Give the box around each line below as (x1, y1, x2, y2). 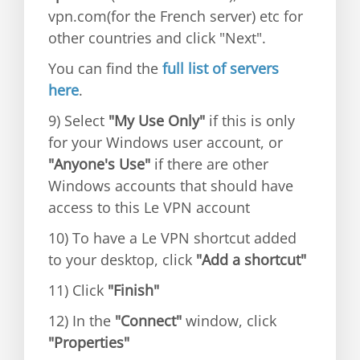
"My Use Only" (108, 111, 205, 130)
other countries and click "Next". (48, 28, 266, 47)
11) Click (48, 280, 104, 300)
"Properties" (48, 333, 129, 352)
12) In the (48, 311, 111, 330)
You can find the (48, 59, 162, 78)
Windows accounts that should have (48, 176, 293, 195)
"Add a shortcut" (192, 250, 306, 269)
